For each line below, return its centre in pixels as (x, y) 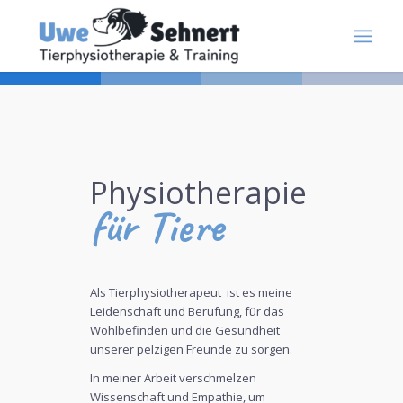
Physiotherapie (198, 193)
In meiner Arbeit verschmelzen (173, 378)
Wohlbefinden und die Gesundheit (185, 331)
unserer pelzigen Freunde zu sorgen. (191, 349)
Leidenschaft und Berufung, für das (187, 312)
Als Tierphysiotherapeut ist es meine (191, 293)
